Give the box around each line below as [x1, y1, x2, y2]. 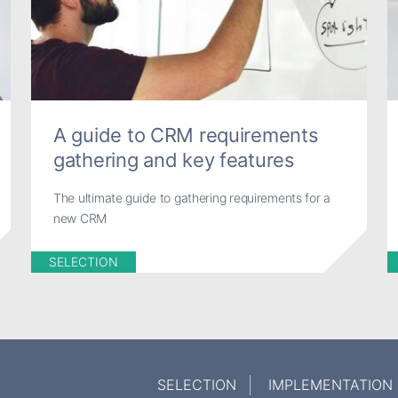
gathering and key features [53, 147, 295, 171]
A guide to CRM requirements [53, 123, 319, 147]
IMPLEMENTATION [268, 375, 393, 394]
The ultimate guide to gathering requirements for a [53, 190, 331, 206]
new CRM [53, 211, 107, 227]
